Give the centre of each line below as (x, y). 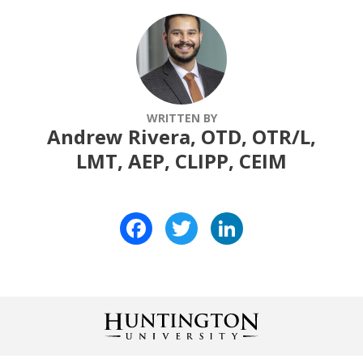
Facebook (182, 218)
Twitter (222, 218)
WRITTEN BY (181, 117)
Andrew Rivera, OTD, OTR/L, (181, 136)
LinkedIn (269, 218)
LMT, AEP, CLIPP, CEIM (181, 160)
